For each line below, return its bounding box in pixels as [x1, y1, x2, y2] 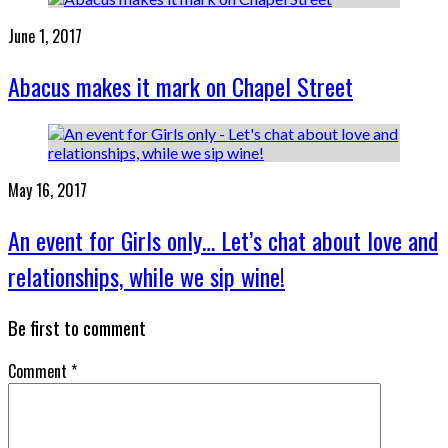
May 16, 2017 [8, 177, 87, 202]
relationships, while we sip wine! [8, 257, 285, 294]
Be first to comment [8, 313, 146, 341]
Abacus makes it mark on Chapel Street [8, 68, 353, 105]
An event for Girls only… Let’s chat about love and [8, 221, 438, 258]
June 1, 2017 [8, 24, 82, 49]
